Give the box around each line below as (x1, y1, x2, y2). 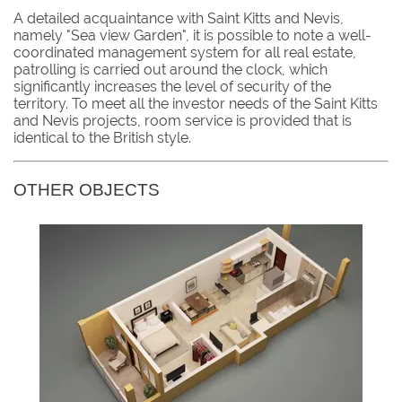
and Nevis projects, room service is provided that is (13, 111, 352, 129)
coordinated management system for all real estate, (13, 43, 356, 61)
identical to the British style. (13, 128, 191, 146)
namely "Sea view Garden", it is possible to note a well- (13, 26, 371, 44)
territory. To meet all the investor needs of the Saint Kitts (13, 94, 378, 112)
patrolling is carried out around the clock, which (13, 60, 328, 78)
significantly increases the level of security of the (13, 77, 331, 95)
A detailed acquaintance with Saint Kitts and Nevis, (13, 9, 344, 27)
